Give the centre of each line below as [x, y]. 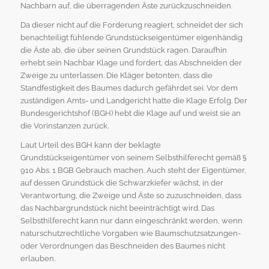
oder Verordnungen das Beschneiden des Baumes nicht [122, 246]
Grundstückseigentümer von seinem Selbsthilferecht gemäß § [133, 158]
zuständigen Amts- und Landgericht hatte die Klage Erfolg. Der [134, 101]
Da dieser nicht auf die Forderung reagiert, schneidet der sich [131, 25]
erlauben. [38, 259]
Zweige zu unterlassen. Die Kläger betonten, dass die [116, 76]
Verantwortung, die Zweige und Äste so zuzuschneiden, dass [131, 196]
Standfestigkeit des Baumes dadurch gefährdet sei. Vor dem [129, 88]
